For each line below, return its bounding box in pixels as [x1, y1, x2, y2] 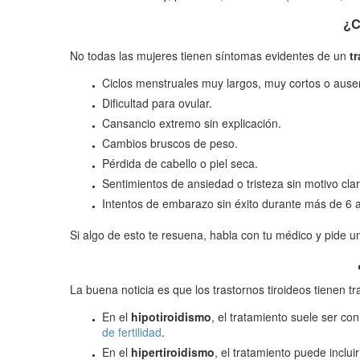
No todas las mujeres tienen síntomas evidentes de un [70, 47, 346, 63]
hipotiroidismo [131, 309, 211, 325]
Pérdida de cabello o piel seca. [102, 155, 258, 172]
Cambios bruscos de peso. [102, 135, 238, 152]
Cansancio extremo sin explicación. [102, 115, 281, 132]
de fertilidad [102, 324, 162, 341]
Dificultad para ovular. [102, 95, 212, 112]
